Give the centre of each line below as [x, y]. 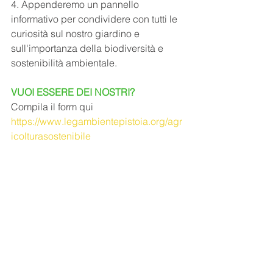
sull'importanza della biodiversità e [88, 48]
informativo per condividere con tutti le [95, 19]
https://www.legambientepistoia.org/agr [97, 121]
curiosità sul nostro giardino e [76, 34]
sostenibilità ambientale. [64, 63]
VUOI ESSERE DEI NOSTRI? [73, 92]
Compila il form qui [53, 107]
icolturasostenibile [51, 136]
